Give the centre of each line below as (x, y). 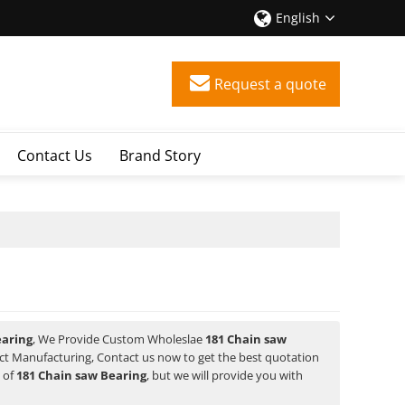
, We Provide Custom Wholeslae (119, 339)
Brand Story (160, 156)
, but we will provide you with (225, 376)
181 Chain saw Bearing (81, 376)
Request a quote (270, 85)
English (298, 18)
